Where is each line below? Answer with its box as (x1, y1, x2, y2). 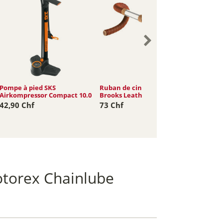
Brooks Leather (100, 90, 150, 100)
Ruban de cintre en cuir (100, 83, 177, 92)
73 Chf (100, 100, 124, 110)
